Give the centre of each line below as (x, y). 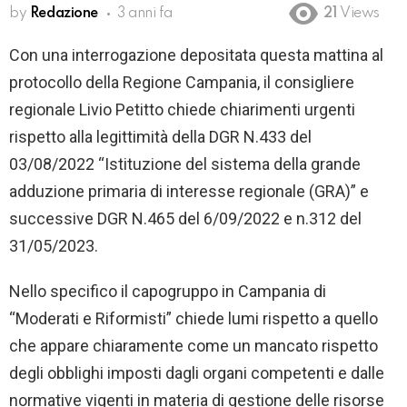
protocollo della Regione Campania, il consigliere (182, 83)
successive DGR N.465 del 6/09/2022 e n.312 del (185, 219)
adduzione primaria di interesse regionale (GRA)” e (189, 192)
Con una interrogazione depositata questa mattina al (196, 55)
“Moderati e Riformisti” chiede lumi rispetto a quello (194, 319)
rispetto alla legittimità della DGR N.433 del (160, 137)
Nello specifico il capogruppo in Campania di (168, 292)
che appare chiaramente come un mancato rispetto (194, 346)
